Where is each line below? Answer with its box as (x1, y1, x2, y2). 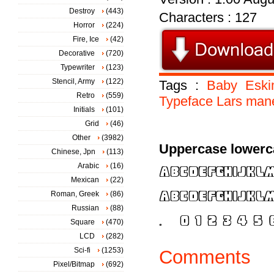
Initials (73, 105, 95, 114)
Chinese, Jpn (51, 147, 95, 156)
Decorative (59, 49, 95, 57)
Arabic (78, 161, 99, 170)
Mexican (71, 176, 99, 184)
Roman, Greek (51, 190, 99, 198)
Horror (73, 21, 95, 29)
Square (70, 218, 95, 226)
